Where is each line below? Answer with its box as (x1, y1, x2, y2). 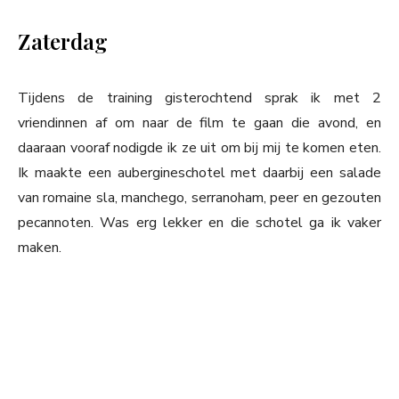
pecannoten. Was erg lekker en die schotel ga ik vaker (18, 213, 381, 233)
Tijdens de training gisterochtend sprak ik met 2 (18, 88, 381, 109)
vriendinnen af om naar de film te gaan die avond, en (18, 113, 381, 134)
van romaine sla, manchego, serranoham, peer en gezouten (18, 188, 381, 208)
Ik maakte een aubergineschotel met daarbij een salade (18, 163, 381, 183)
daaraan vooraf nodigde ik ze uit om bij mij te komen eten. (18, 138, 381, 159)
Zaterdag (18, 27, 108, 56)
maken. (18, 238, 61, 258)
